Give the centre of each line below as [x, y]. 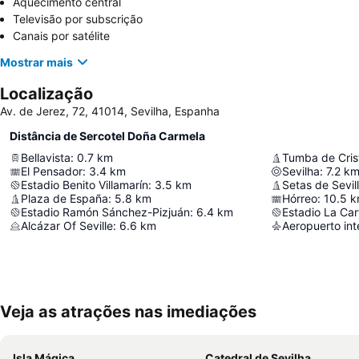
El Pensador [52, 171]
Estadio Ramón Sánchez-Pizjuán [105, 212]
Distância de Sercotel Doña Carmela [107, 136]
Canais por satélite [61, 36]
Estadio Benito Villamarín [85, 185]
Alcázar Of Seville [67, 226]
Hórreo [300, 199]
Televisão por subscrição [78, 19]
